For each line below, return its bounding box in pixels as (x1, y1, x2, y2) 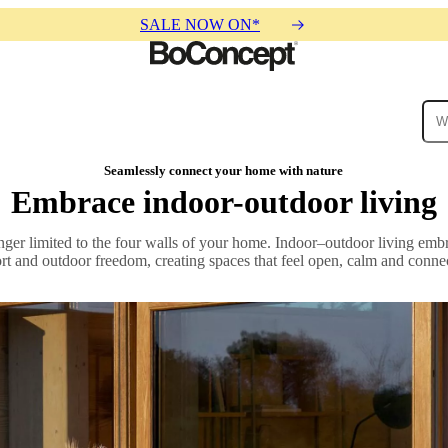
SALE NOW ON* (140, 15, 260, 33)
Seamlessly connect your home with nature (104, 163, 344, 178)
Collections (19, 163, 90, 180)
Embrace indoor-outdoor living (10, 183, 437, 220)
